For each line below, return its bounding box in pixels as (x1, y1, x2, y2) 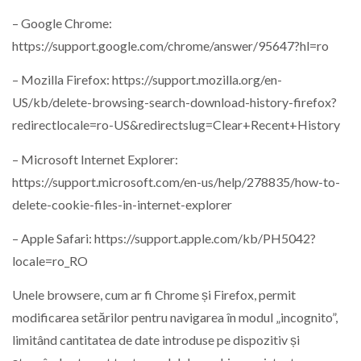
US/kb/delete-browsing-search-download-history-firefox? (12, 94, 337, 110)
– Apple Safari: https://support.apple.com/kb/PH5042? (12, 230, 316, 246)
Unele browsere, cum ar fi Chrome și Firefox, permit (12, 287, 296, 303)
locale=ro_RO (12, 252, 88, 268)
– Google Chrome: (12, 15, 112, 31)
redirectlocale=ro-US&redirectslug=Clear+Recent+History (12, 117, 340, 133)
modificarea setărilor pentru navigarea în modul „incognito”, (12, 309, 338, 326)
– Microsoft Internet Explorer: (12, 151, 178, 167)
